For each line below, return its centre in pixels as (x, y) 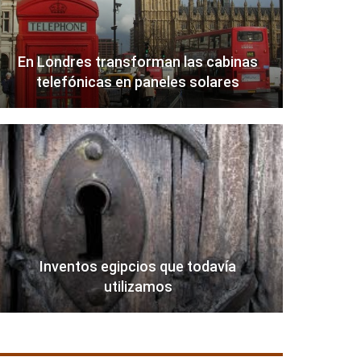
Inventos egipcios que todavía (138, 267)
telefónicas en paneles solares (138, 82)
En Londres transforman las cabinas (138, 62)
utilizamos (138, 287)
